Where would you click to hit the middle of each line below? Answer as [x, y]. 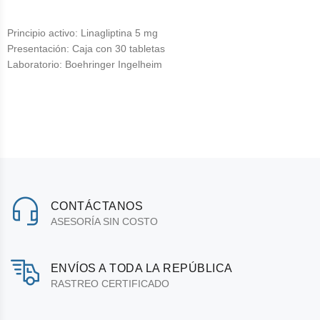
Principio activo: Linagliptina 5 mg [82, 33]
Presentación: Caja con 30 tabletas [86, 49]
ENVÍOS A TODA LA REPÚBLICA [142, 268]
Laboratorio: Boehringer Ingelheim [85, 64]
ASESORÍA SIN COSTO [104, 221]
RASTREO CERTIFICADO [110, 284]
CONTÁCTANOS [97, 206]
